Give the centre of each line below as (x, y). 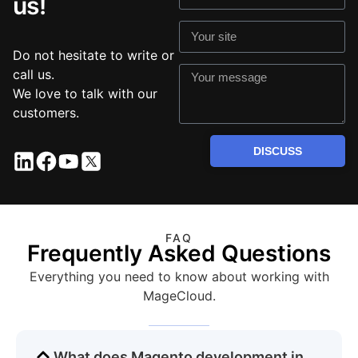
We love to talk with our (85, 93)
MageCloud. (179, 295)
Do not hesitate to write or (93, 55)
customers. (46, 112)
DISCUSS (278, 151)
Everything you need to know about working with (179, 276)
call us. (34, 74)
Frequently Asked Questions (179, 253)
